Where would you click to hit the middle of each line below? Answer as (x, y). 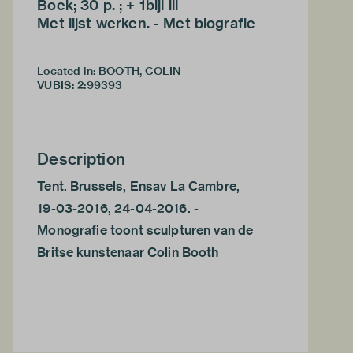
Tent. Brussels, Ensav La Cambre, (139, 187)
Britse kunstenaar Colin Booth (128, 253)
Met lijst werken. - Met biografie (147, 24)
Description (81, 159)
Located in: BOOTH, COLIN (109, 71)
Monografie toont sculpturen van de (145, 231)
